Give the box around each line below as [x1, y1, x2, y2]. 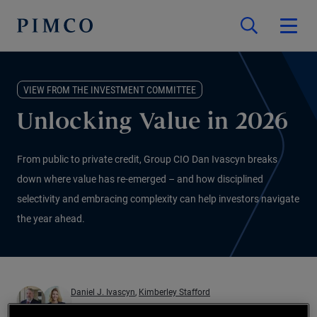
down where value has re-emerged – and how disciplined [17, 173, 263, 185]
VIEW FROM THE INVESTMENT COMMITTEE [23, 84, 196, 96]
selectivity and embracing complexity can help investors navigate [17, 193, 299, 204]
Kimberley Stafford [139, 287, 210, 297]
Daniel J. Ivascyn [71, 287, 135, 297]
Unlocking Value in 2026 [17, 113, 289, 134]
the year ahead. [17, 213, 85, 224]
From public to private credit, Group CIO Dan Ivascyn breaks [17, 154, 277, 165]
